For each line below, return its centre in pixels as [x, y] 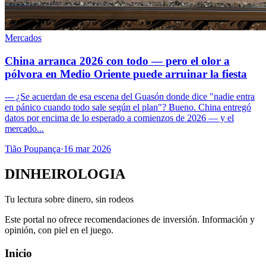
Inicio [18, 253]
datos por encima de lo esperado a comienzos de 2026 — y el [119, 118]
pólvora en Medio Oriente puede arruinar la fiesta [126, 74]
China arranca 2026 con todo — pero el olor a [117, 61]
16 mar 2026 [87, 149]
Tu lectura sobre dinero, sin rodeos [69, 199]
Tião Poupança [33, 149]
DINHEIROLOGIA [65, 174]
